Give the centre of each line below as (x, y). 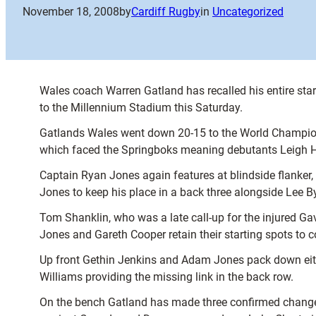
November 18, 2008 (71, 12)
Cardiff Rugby (166, 12)
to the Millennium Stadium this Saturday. (141, 108)
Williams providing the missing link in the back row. (166, 277)
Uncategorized (248, 12)
